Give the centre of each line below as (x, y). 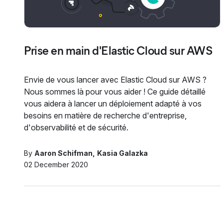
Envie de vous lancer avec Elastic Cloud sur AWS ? (115, 79)
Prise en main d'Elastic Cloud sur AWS (118, 50)
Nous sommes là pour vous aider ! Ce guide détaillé (115, 91)
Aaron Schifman (63, 153)
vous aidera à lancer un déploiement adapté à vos (113, 103)
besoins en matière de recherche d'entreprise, (105, 115)
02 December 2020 (56, 164)
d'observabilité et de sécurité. (76, 127)
